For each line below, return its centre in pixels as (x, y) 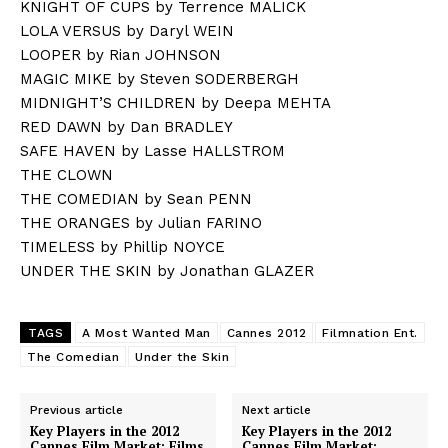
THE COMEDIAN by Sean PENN (136, 199)
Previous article (76, 410)
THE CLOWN (66, 175)
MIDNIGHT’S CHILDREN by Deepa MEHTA (175, 103)
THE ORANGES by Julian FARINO (141, 223)
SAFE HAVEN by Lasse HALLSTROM (152, 151)
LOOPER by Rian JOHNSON (120, 55)
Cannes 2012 (266, 333)
